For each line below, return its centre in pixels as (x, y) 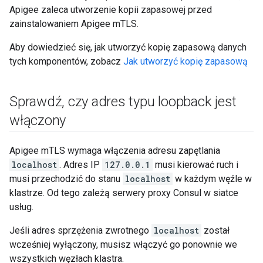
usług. (21, 207)
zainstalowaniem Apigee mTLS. (74, 24)
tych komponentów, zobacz (66, 61)
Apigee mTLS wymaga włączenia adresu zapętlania (115, 151)
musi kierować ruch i (195, 165)
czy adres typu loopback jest (151, 102)
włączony (38, 120)
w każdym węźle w (212, 179)
